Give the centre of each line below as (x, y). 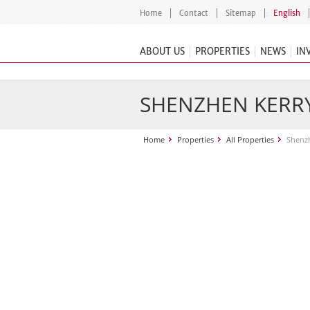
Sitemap (241, 13)
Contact (194, 13)
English (287, 13)
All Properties (250, 139)
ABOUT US (162, 52)
